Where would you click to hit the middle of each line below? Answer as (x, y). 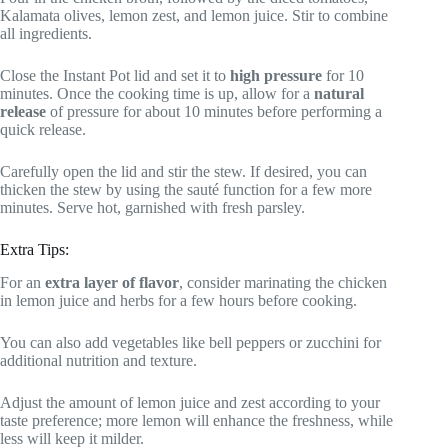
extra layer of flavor (112, 283)
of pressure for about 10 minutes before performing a (214, 112)
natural (339, 94)
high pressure (276, 76)
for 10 (343, 76)
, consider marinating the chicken (283, 283)
